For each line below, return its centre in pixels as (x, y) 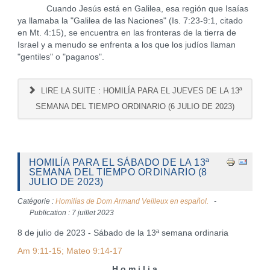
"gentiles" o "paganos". (62, 57)
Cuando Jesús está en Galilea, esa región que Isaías (133, 9)
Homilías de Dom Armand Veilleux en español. (132, 201)
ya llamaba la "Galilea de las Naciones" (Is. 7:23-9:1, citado (130, 21)
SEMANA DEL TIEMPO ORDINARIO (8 (118, 172)
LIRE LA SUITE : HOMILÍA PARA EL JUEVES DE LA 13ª (140, 91)
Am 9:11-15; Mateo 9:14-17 (70, 251)
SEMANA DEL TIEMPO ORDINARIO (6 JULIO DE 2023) (135, 106)
